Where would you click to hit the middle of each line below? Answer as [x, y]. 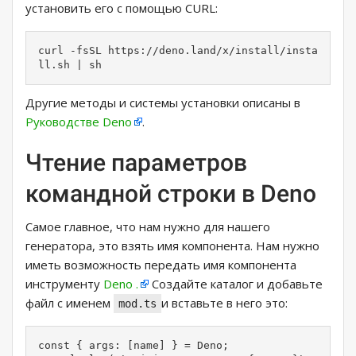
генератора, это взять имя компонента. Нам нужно [172, 246]
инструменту [64, 284]
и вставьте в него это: [224, 303]
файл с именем [70, 303]
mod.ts [137, 304]
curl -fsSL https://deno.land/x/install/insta [178, 51]
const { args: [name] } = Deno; [133, 346]
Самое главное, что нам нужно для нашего [148, 227]
